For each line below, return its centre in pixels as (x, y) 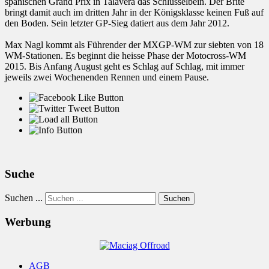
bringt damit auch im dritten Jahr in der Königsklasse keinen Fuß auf (134, 13)
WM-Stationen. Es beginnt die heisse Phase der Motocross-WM (125, 56)
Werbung (28, 222)
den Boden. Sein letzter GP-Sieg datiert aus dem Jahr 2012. (117, 23)
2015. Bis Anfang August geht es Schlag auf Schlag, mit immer (125, 67)
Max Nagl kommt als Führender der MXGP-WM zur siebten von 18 (134, 45)
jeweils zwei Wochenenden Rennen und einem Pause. (107, 77)
